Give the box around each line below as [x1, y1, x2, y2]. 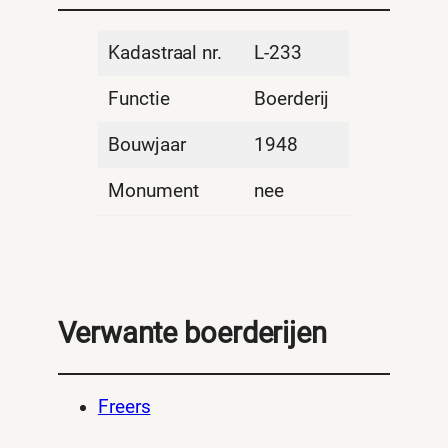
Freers [98, 395, 151, 418]
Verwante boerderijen [58, 316, 327, 350]
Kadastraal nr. [108, 41, 222, 64]
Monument [108, 179, 199, 202]
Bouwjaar [108, 133, 186, 156]
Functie [108, 87, 170, 110]
